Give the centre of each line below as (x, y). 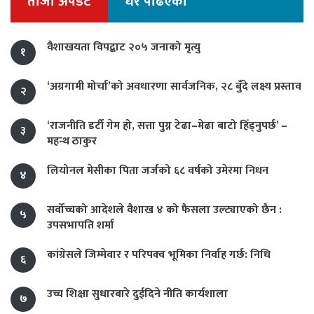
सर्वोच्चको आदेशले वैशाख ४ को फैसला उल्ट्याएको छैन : (164, 210)
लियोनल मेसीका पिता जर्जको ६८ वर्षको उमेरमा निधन (158, 170)
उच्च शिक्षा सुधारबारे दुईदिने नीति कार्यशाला (137, 294)
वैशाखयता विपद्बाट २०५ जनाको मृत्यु (124, 47)
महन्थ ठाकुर (72, 141)
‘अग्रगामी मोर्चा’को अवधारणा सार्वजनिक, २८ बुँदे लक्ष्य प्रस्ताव (174, 86)
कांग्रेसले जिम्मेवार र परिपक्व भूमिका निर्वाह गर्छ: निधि (159, 254)
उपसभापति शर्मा (81, 225)
